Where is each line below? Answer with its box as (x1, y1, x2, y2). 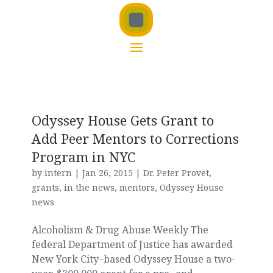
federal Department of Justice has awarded (31, 238, 233, 252)
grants (31, 182, 59, 194)
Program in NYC (31, 147, 135, 166)
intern (44, 167, 72, 179)
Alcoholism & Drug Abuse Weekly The (31, 223, 208, 237)
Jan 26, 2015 (82, 167, 133, 179)
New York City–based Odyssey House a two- (31, 252, 235, 266)
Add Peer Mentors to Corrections (31, 129, 239, 148)
